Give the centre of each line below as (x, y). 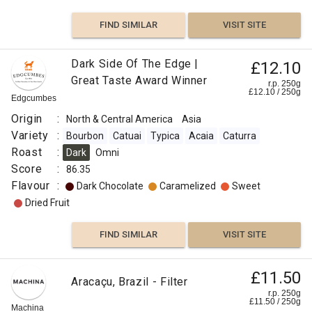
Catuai (127, 136)
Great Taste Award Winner (139, 80)
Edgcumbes (34, 98)
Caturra (240, 136)
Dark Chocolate (110, 186)
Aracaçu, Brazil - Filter (130, 282)
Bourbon (85, 136)
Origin (27, 119)
